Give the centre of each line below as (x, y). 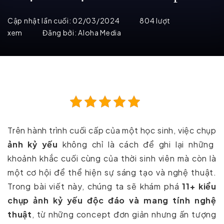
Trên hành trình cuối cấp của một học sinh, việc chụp (112, 130)
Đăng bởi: (60, 32)
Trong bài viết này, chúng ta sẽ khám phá (95, 186)
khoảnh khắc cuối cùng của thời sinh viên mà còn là (112, 158)
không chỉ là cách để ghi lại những (136, 144)
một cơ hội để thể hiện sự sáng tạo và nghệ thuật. (112, 172)
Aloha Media (100, 32)
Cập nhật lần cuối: (40, 20)
